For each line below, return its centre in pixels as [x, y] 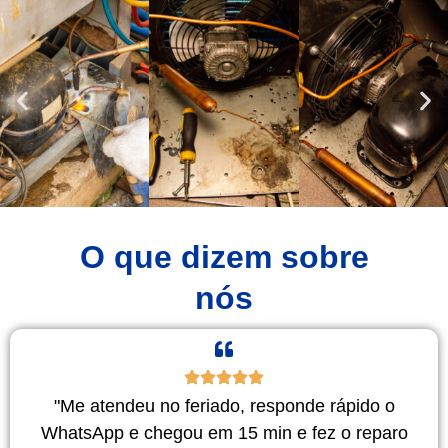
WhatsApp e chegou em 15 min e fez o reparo [224, 432]
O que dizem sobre [224, 256]
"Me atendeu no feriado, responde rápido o [224, 405]
